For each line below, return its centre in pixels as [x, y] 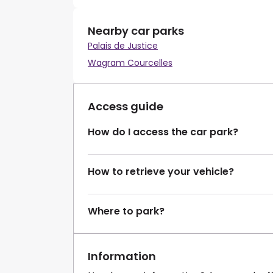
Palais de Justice [123, 45]
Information [122, 256]
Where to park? [126, 211]
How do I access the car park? [163, 132]
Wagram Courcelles [130, 62]
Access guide [126, 106]
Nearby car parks [136, 30]
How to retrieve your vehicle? [161, 171]
